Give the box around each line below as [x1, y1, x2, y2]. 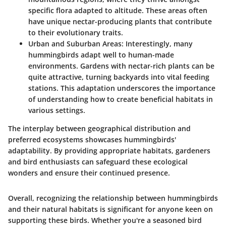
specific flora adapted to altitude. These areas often [28, 6, 207, 16]
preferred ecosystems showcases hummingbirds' [8, 135, 176, 145]
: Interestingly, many [122, 39, 193, 49]
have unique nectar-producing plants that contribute [28, 17, 212, 27]
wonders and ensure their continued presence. [8, 168, 170, 178]
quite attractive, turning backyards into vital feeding [28, 72, 209, 82]
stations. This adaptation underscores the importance [28, 83, 215, 93]
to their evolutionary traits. [28, 28, 123, 38]
